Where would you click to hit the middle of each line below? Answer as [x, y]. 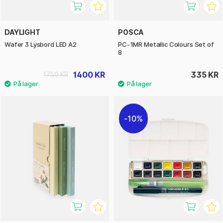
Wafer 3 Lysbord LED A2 [41, 45]
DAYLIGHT [22, 32]
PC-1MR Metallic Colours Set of [166, 45]
